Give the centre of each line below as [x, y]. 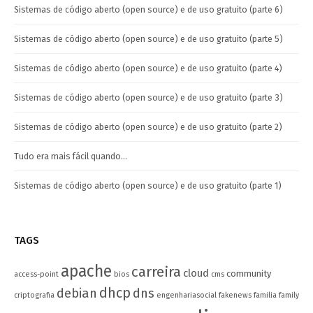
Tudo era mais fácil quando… [71, 156]
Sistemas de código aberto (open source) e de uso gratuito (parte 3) [148, 98]
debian [77, 294]
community [249, 274]
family [289, 296]
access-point [36, 275]
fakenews [235, 296]
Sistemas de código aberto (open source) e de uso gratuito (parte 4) [148, 68]
